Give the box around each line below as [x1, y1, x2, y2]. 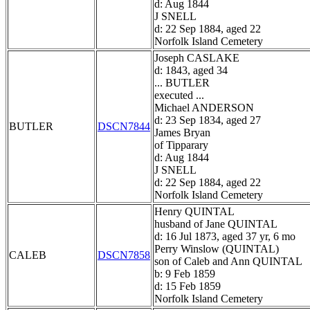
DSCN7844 [98, 120, 150, 133]
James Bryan [154, 127, 210, 139]
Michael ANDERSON [154, 102, 254, 114]
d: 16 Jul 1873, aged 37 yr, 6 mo [154, 230, 295, 243]
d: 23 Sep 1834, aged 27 [154, 114, 261, 127]
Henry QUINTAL [154, 206, 235, 218]
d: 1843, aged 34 [154, 64, 228, 77]
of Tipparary [154, 139, 208, 152]
